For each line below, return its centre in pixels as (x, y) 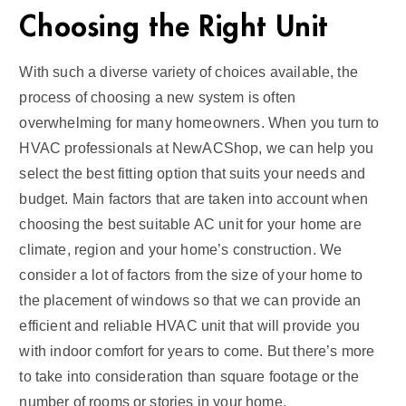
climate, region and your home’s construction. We (181, 249)
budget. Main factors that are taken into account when (193, 198)
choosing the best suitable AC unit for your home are (190, 224)
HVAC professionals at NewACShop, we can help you (197, 148)
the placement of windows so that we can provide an (190, 300)
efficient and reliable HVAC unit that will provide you (190, 325)
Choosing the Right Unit (174, 27)
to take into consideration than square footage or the (189, 376)
